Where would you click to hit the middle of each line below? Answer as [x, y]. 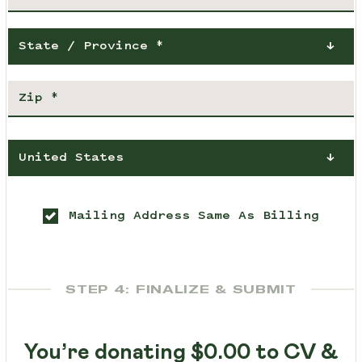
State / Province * [91, 47]
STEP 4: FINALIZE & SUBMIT [181, 290]
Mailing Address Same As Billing [194, 217]
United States [71, 158]
